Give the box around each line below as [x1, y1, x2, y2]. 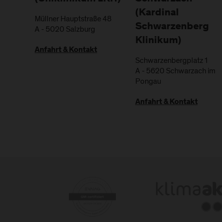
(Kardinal [135, 7, 179, 18]
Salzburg [66, 23, 95, 35]
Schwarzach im [166, 65, 216, 76]
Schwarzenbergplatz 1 [135, 55, 208, 66]
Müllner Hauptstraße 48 [35, 13, 111, 24]
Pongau [135, 75, 161, 87]
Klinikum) [135, 35, 181, 46]
